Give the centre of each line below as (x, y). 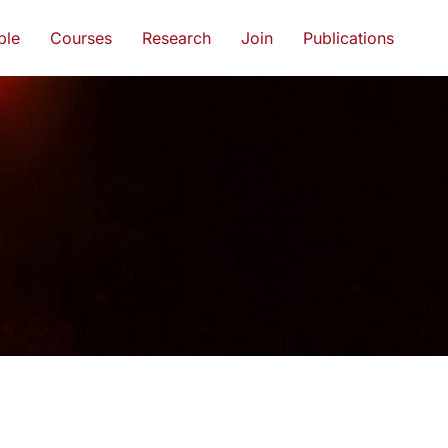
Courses (81, 38)
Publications (349, 38)
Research (177, 38)
